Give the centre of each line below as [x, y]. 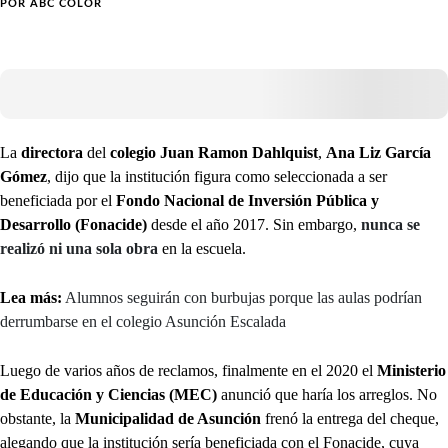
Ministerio [411, 371]
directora [50, 153]
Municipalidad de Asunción [168, 419]
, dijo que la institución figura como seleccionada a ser [217, 177]
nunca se [390, 225]
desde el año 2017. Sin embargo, [256, 225]
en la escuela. [202, 249]
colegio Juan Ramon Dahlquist [212, 153]
